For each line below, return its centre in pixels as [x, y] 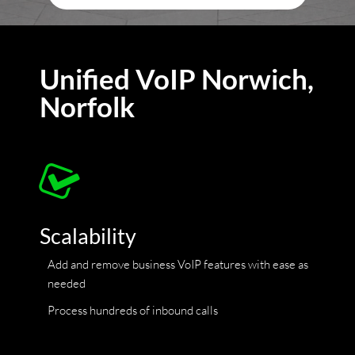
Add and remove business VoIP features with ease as [178, 264]
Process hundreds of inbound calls [133, 310]
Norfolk [87, 106]
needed [67, 283]
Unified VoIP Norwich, [177, 78]
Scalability [88, 235]
